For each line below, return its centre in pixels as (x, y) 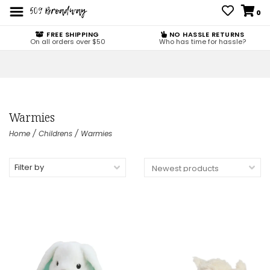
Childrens (55, 133)
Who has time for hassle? (202, 42)
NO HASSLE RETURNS (206, 34)
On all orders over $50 (67, 42)
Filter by (29, 167)
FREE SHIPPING (72, 34)
